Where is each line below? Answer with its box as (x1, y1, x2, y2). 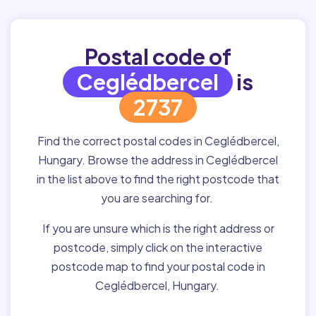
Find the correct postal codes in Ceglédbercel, (37, 133, 279, 148)
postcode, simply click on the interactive (54, 240, 262, 255)
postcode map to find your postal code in (51, 259, 265, 274)
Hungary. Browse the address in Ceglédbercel (38, 152, 278, 167)
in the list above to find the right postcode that (37, 171, 279, 186)
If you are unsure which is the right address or (42, 221, 274, 236)
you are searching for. (101, 190, 215, 205)
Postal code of (85, 43, 231, 70)
